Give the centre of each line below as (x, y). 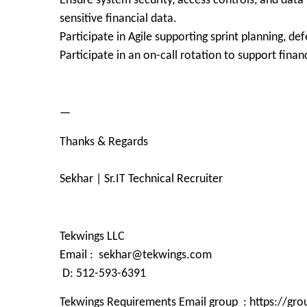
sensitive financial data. (118, 19)
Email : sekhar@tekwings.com (137, 255)
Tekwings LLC (92, 237)
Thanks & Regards (104, 142)
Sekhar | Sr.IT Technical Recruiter (141, 179)
